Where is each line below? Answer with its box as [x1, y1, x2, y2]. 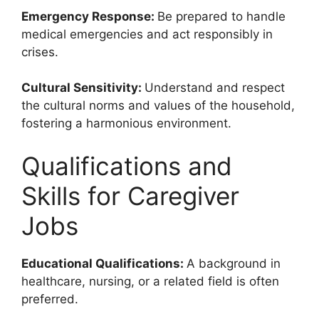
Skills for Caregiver [21, 180, 239, 211]
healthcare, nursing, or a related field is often [21, 273, 279, 288]
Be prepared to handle [157, 9, 286, 23]
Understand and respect [145, 80, 285, 95]
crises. [21, 44, 58, 59]
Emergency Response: [21, 9, 157, 23]
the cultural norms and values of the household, [21, 98, 295, 113]
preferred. [21, 291, 78, 306]
